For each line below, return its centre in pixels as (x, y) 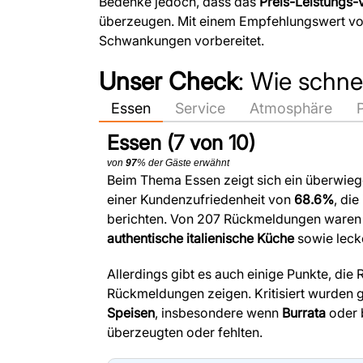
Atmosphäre (291, 109)
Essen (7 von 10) (181, 143)
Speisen (131, 313)
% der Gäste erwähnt (183, 163)
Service (200, 109)
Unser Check (169, 81)
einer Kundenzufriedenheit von (201, 200)
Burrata (304, 313)
